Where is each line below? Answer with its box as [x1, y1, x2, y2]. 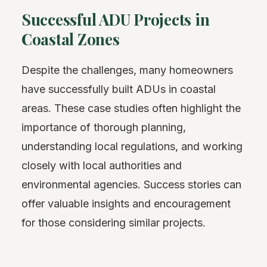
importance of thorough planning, [21, 120, 186, 133]
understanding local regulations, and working [21, 139, 243, 153]
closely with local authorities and [21, 159, 182, 172]
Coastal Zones [21, 29, 120, 50]
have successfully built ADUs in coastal [21, 82, 216, 95]
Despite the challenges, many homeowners [21, 63, 233, 76]
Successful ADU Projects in [21, 9, 210, 30]
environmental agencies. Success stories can [21, 178, 241, 191]
